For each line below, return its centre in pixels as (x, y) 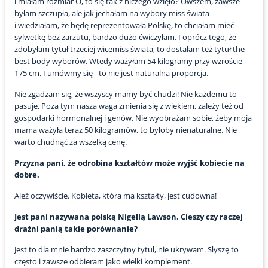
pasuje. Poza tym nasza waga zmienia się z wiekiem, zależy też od (129, 106)
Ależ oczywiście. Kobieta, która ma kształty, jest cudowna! (115, 196)
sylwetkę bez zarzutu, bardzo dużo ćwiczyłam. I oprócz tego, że (125, 37)
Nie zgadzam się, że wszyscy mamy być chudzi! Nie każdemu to (125, 94)
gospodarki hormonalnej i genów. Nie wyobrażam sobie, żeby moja (133, 118)
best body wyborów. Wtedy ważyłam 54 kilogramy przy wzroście (128, 61)
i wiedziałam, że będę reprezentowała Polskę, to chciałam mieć (124, 25)
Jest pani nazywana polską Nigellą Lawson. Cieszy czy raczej (128, 217)
